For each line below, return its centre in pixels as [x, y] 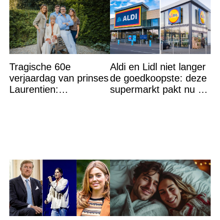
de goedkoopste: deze [158, 78]
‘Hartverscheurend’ [50, 101]
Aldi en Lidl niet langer [158, 67]
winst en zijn [136, 101]
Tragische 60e [40, 67]
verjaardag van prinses [59, 78]
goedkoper [133, 112]
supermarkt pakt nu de [159, 90]
